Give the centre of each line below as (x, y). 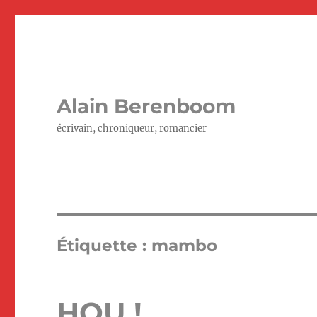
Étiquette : (104, 246)
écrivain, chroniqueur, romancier (132, 128)
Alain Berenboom (146, 106)
